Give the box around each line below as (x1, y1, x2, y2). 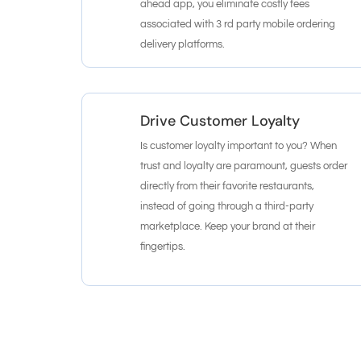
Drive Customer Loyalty (140, 110, 301, 131)
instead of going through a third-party (140, 200, 314, 212)
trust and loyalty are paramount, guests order (140, 160, 348, 172)
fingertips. (140, 240, 186, 252)
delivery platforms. (140, 38, 226, 50)
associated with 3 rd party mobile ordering (140, 18, 336, 30)
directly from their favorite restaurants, (140, 180, 315, 192)
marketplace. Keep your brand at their (140, 220, 316, 232)
